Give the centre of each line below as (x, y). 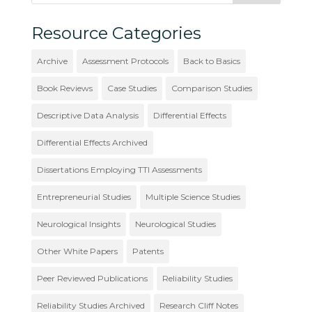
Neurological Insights (78, 224)
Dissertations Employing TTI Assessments (119, 170)
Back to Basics (211, 61)
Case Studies (132, 88)
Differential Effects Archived (92, 143)
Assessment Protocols (125, 61)
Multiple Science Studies (193, 197)
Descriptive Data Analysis (87, 116)
